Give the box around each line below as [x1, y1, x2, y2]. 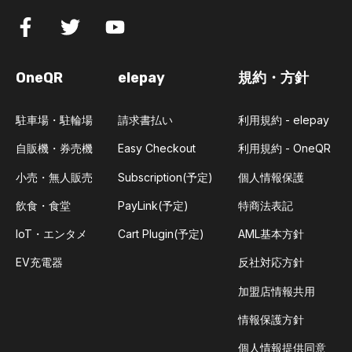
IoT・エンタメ [16, 227, 87, 241]
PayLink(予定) [118, 198, 189, 212]
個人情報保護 [238, 170, 304, 184]
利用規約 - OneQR [238, 141, 331, 156]
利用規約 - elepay [238, 113, 329, 127]
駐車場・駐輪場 [16, 113, 93, 127]
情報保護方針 [238, 312, 304, 326]
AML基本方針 [238, 227, 304, 241]
